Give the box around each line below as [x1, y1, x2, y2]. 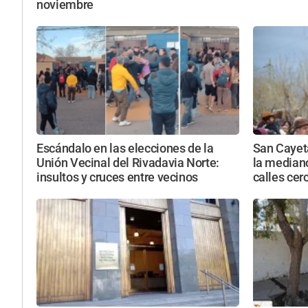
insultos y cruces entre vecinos [36, 170, 199, 184]
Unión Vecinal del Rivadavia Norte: [36, 155, 220, 170]
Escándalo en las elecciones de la [36, 141, 214, 155]
